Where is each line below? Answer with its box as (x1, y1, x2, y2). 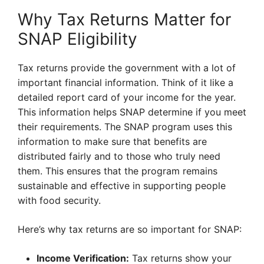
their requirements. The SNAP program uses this (18, 121, 232, 133)
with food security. (18, 194, 101, 207)
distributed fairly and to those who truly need (18, 150, 220, 163)
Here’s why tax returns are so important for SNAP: (18, 223, 242, 236)
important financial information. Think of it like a (18, 77, 233, 89)
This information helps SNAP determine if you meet (18, 106, 246, 118)
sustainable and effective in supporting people (18, 180, 226, 192)
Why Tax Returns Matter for (18, 9, 231, 30)
